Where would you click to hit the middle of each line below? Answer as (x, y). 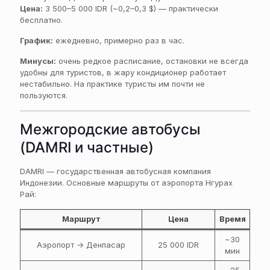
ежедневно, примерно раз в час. (119, 40)
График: (36, 40)
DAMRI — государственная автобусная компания (115, 171)
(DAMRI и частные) (87, 147)
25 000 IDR (178, 245)
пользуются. (44, 95)
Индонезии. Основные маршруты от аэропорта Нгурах (126, 183)
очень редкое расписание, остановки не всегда (152, 61)
